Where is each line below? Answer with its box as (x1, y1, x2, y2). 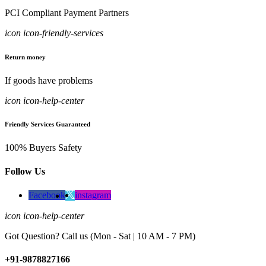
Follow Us (5, 166, 45, 176)
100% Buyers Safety (5, 142, 82, 153)
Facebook (28, 189, 65, 200)
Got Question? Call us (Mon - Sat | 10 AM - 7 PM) (5, 230, 195, 241)
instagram (75, 189, 111, 200)
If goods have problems (5, 75, 93, 85)
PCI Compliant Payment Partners (5, 7, 129, 18)
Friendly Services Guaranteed (5, 121, 90, 128)
